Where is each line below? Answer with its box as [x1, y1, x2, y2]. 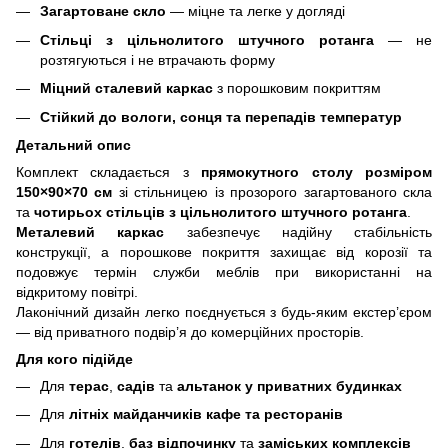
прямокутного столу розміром [201, 163, 433, 180]
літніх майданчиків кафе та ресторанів [69, 406, 343, 423]
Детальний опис [16, 136, 131, 153]
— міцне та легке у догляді [166, 3, 345, 20]
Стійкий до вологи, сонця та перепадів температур [40, 108, 402, 125]
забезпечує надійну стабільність [186, 223, 432, 240]
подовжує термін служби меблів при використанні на [16, 263, 432, 280]
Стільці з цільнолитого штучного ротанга [40, 31, 374, 48]
